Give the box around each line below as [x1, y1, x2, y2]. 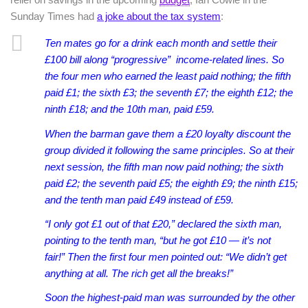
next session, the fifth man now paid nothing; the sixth [45, 160, 283, 173]
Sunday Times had [10, 10, 97, 23]
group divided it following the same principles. [45, 144, 249, 156]
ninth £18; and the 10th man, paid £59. [45, 103, 214, 115]
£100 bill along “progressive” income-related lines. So [45, 54, 284, 66]
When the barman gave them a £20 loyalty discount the [45, 127, 291, 140]
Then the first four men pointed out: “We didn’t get [67, 250, 287, 263]
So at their [249, 144, 294, 156]
